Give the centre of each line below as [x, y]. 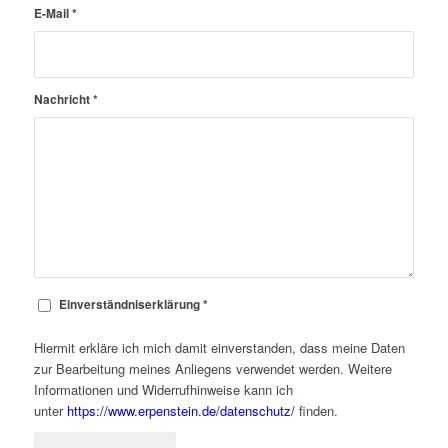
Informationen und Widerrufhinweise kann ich [163, 390]
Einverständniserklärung [130, 305]
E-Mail [52, 14]
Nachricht [63, 100]
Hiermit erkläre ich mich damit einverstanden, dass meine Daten [219, 348]
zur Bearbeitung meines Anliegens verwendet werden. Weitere [212, 369]
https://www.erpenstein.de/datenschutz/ [180, 411]
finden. [316, 411]
